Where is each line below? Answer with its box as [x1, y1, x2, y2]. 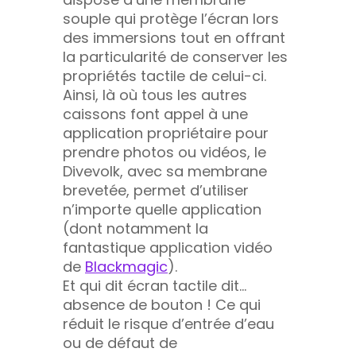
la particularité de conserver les [63, 46, 288, 67]
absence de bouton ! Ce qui [63, 294, 261, 315]
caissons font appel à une [63, 103, 248, 124]
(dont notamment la [63, 218, 208, 238]
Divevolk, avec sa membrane [63, 161, 267, 181]
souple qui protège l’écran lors [63, 8, 279, 29]
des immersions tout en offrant [63, 27, 285, 48]
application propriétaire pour [63, 122, 269, 143]
